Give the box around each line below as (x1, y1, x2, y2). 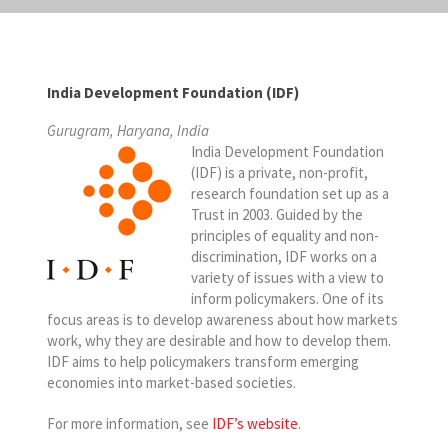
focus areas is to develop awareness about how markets (47, 309, 398, 329)
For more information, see (47, 413, 212, 433)
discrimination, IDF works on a (191, 246, 377, 266)
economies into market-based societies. (47, 372, 296, 392)
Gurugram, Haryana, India (47, 120, 209, 140)
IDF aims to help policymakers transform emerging (47, 351, 359, 371)
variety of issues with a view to (191, 267, 384, 287)
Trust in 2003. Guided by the (191, 204, 363, 224)
